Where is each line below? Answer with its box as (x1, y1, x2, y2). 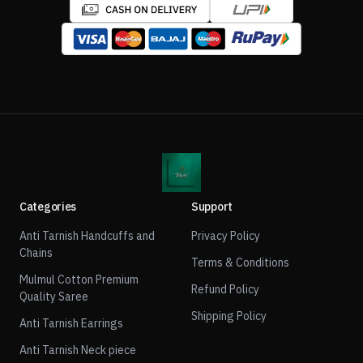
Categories (19, 199, 77, 214)
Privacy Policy (191, 228, 260, 243)
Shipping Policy (191, 309, 267, 323)
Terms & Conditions (191, 255, 289, 270)
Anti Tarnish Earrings (19, 316, 123, 331)
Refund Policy (191, 282, 259, 297)
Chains (19, 246, 53, 260)
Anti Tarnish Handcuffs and (19, 228, 155, 243)
